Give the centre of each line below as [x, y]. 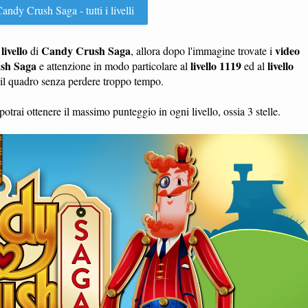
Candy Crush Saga [86, 51]
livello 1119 [216, 66]
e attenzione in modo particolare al [113, 66]
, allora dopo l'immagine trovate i [203, 51]
